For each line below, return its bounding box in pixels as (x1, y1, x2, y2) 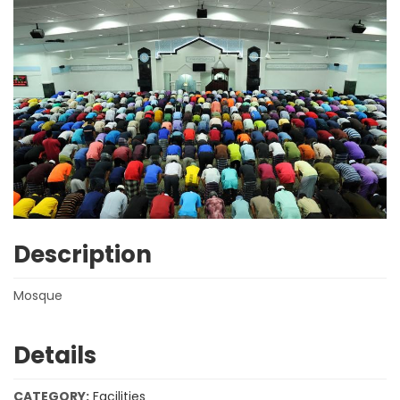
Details (13, 338, 96, 371)
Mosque (13, 286, 62, 304)
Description (13, 237, 152, 271)
